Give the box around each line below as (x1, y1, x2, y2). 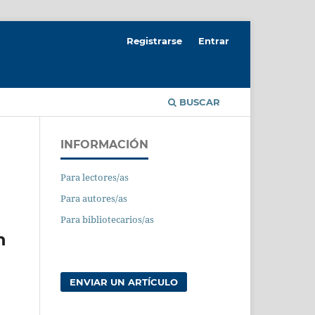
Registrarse (127, 34, 183, 46)
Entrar (198, 34, 229, 46)
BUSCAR (176, 96, 220, 108)
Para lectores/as (60, 170, 129, 184)
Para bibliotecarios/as (60, 212, 154, 226)
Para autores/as (60, 191, 127, 205)
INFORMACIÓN (60, 137, 148, 151)
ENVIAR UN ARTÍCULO (70, 276, 179, 288)
